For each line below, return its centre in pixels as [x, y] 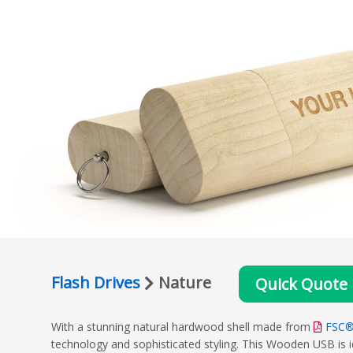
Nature [183, 282]
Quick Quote [301, 284]
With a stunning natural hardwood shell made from [182, 327]
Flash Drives [96, 282]
